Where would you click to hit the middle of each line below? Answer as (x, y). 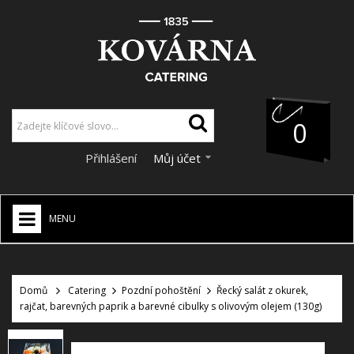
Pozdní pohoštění (161, 291)
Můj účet (177, 158)
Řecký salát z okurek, (262, 291)
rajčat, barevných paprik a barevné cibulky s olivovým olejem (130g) (171, 307)
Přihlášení (113, 158)
